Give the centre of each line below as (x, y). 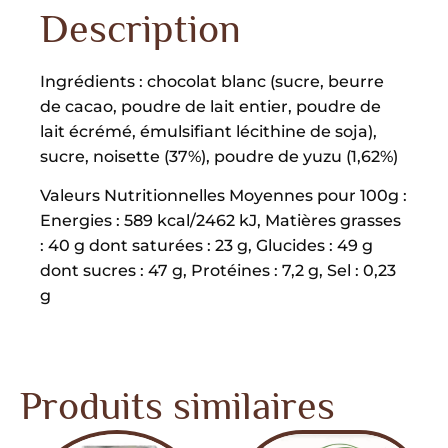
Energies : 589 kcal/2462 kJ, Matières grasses (220, 220)
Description (140, 28)
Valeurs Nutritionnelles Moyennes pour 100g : (223, 195)
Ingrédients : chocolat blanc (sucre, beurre (212, 81)
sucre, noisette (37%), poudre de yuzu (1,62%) (219, 156)
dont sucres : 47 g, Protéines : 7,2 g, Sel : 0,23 (218, 270)
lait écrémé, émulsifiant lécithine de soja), (208, 131)
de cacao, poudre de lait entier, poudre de (210, 106)
